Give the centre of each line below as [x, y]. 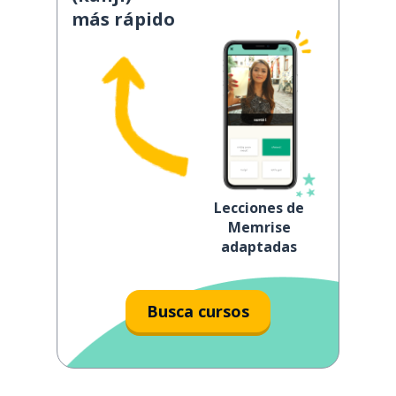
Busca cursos [198, 311]
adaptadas [259, 247]
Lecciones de [259, 208]
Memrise [259, 227]
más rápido [123, 19]
